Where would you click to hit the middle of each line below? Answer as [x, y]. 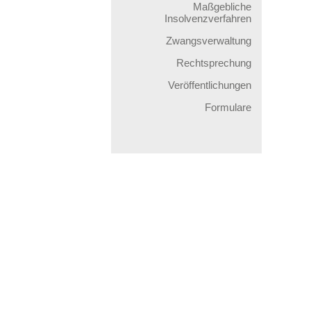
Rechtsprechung [214, 63]
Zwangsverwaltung [209, 41]
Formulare [228, 107]
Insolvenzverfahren [208, 18]
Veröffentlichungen [210, 85]
